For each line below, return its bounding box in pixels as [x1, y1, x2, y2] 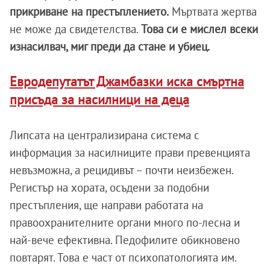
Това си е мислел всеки [141, 22, 258, 37]
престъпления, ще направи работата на [10, 198, 203, 213]
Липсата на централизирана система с [10, 128, 199, 143]
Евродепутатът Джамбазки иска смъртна [10, 73, 244, 90]
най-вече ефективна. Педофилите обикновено [10, 233, 240, 248]
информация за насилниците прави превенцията [10, 145, 250, 160]
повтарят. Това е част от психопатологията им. [10, 250, 236, 265]
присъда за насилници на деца [10, 91, 189, 108]
